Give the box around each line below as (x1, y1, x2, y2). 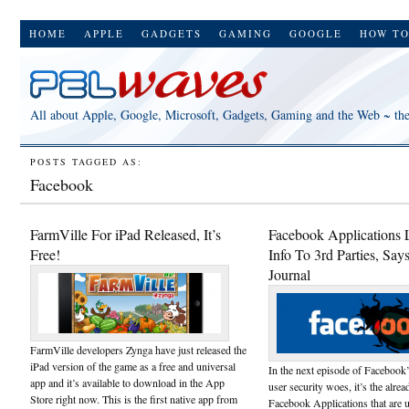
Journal (268, 264, 310, 284)
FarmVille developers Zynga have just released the (30, 341, 246, 357)
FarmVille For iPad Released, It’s (30, 224, 221, 244)
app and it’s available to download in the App (30, 374, 225, 390)
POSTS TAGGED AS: (30, 154, 142, 168)
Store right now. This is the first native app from (30, 391, 237, 406)
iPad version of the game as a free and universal (30, 358, 236, 373)
